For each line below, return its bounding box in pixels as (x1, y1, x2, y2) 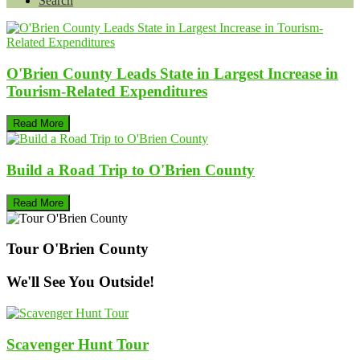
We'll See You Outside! (6, 273, 154, 291)
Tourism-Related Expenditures (6, 82, 207, 100)
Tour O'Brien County (6, 240, 149, 258)
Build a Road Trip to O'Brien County (6, 161, 255, 178)
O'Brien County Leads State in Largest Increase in (6, 64, 338, 82)
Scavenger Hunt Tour (6, 335, 149, 353)
